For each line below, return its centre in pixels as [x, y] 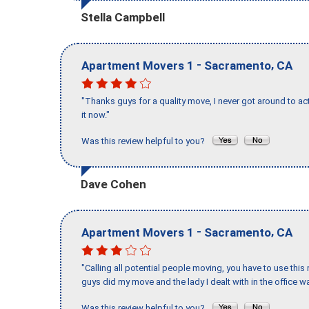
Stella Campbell [123, 17]
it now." [96, 115]
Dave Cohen [113, 184]
